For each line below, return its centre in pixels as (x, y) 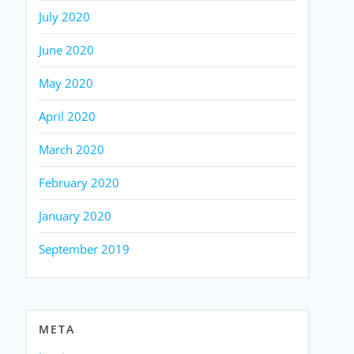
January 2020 (75, 215)
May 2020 (66, 83)
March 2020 (72, 149)
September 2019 (85, 249)
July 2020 (65, 16)
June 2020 (67, 49)
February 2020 (79, 182)
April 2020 (68, 116)
